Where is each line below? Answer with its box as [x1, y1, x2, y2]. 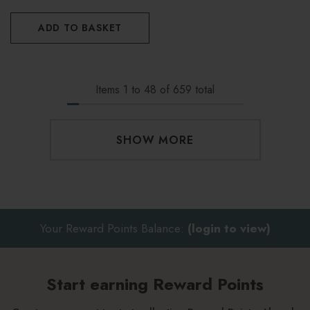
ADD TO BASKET [37, 21, 122, 35]
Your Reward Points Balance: [39, 219, 188, 237]
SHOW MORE [116, 132, 194, 149]
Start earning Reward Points [46, 272, 264, 297]
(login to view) [187, 219, 271, 237]
